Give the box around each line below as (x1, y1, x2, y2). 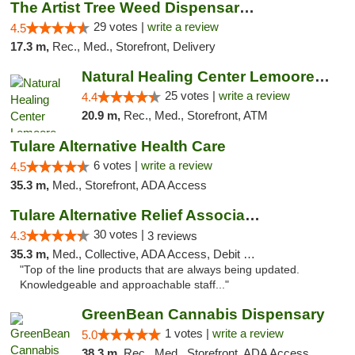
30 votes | (94, 227, 147, 241)
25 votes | (164, 89, 219, 102)
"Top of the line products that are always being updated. (20, 264, 300, 276)
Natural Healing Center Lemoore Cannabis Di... (314, 68, 330, 85)
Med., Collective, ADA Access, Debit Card (52, 247, 243, 261)
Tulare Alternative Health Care (10, 138, 226, 155)
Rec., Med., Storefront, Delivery (52, 40, 216, 53)
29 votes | (94, 20, 147, 33)
